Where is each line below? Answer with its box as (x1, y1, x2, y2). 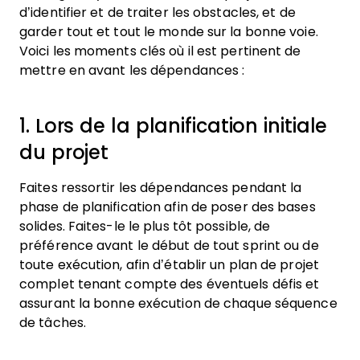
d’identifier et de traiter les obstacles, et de (19, 6, 296, 19)
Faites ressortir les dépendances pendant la (19, 181, 302, 194)
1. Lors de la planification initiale (19, 115, 328, 137)
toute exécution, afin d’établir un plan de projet (19, 258, 319, 272)
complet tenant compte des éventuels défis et (19, 277, 320, 291)
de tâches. (19, 316, 90, 329)
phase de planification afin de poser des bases (19, 200, 316, 214)
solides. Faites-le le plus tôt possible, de (19, 219, 271, 233)
